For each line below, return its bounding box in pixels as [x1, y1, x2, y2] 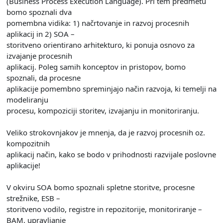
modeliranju [6, 95, 48, 105]
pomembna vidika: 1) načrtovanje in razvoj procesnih [6, 18, 189, 28]
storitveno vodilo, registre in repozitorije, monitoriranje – [6, 204, 202, 214]
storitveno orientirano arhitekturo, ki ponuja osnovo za [6, 40, 195, 50]
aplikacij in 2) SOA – [6, 29, 75, 39]
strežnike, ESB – [6, 193, 60, 203]
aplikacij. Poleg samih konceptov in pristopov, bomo [6, 62, 186, 72]
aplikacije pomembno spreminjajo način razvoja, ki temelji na [6, 84, 217, 94]
